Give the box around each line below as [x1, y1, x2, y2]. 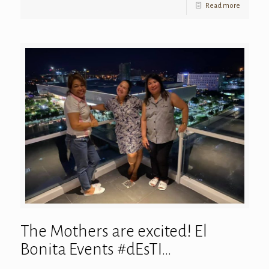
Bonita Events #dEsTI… [20, 240, 172, 258]
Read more [205, 1, 240, 10]
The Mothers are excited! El [20, 222, 207, 240]
